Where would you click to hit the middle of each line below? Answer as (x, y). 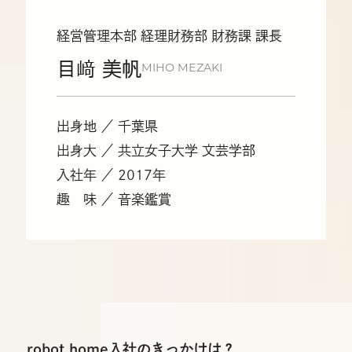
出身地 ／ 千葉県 (108, 126)
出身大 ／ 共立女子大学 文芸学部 (156, 150)
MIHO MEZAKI (182, 69)
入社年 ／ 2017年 (112, 174)
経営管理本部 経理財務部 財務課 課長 (170, 36)
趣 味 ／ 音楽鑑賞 (114, 199)
